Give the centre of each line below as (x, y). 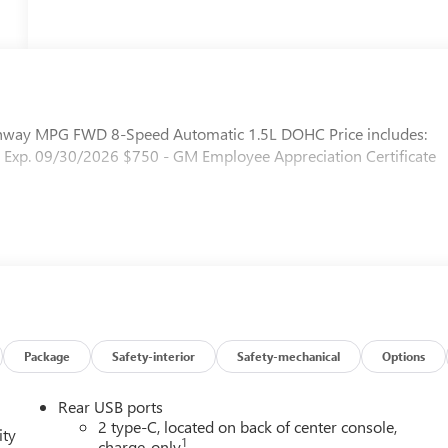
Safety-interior (154, 355)
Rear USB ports (111, 406)
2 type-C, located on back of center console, (248, 426)
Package (47, 355)
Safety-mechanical (289, 355)
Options (404, 355)
